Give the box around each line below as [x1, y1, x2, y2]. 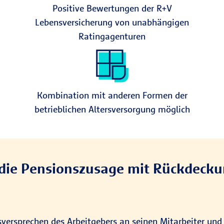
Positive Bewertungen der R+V [52, 2, 172, 14]
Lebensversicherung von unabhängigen [35, 16, 189, 28]
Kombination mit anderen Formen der [36, 89, 187, 101]
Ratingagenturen [78, 30, 145, 42]
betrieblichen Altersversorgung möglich [34, 103, 190, 115]
